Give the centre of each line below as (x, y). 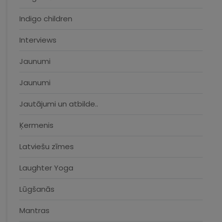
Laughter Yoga (46, 168)
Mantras (34, 210)
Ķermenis (36, 125)
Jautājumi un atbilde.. (59, 104)
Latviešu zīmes (47, 146)
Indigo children (46, 19)
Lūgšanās (37, 189)
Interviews (38, 40)
